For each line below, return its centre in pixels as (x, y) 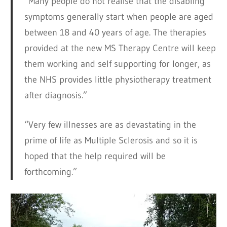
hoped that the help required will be (95, 156)
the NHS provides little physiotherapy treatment (118, 80)
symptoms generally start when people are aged (119, 17)
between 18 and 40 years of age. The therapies (115, 33)
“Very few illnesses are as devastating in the (110, 125)
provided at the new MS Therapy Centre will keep (120, 48)
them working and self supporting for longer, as (117, 64)
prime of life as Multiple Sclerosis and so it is (111, 141)
